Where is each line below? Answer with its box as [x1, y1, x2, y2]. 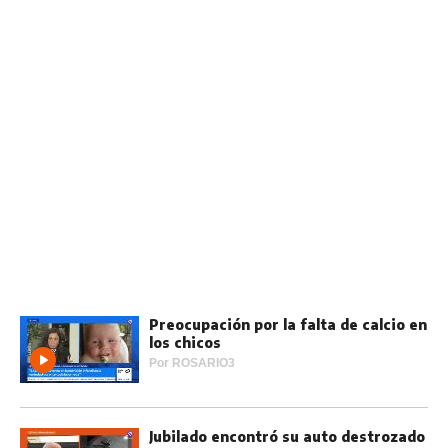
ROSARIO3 [172, 356, 235, 371]
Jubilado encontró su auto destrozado [149, 428, 425, 446]
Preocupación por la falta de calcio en [149, 316, 427, 334]
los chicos [149, 334, 221, 352]
